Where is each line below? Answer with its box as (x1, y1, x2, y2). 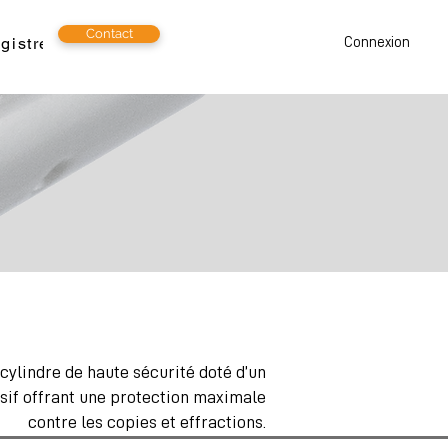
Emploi (84, 34, 145, 53)
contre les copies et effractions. (28, 413, 266, 431)
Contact (85, 26, 133, 41)
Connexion (344, 35, 410, 50)
